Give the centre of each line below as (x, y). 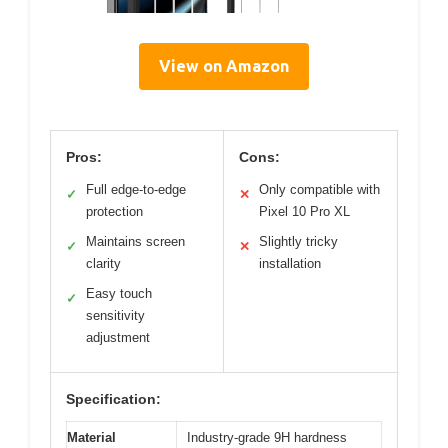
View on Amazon (224, 66)
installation (290, 264)
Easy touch (119, 294)
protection (114, 212)
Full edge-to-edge (136, 190)
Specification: (113, 399)
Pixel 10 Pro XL (304, 212)
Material (91, 438)
